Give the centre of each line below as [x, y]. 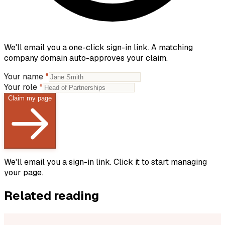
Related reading [51, 195]
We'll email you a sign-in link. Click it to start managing [105, 162]
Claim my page [30, 98]
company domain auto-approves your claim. [86, 58]
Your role [22, 87]
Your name [25, 77]
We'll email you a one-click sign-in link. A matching [98, 47]
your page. [24, 173]
